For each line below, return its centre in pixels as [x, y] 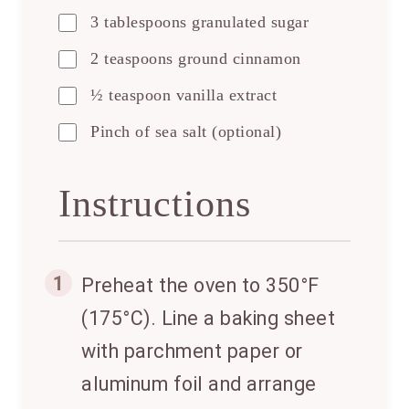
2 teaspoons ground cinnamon [196, 59]
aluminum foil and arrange [199, 384]
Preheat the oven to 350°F [200, 286]
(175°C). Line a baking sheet [208, 319]
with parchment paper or [192, 351]
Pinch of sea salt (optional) [186, 132]
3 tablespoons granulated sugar [199, 22]
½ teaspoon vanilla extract [184, 95]
